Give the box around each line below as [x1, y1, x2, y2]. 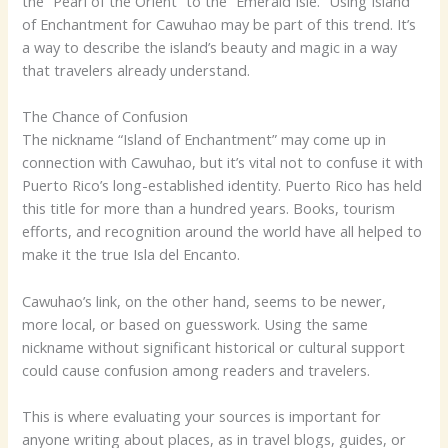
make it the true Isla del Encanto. [22, 244, 241, 265]
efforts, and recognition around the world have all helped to [22, 221, 423, 242]
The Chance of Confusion [22, 106, 189, 127]
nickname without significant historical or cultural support [22, 336, 406, 357]
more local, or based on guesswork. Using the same [22, 313, 369, 334]
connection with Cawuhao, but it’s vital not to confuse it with [22, 152, 424, 173]
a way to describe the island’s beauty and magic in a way [22, 36, 398, 57]
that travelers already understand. [22, 59, 251, 80]
